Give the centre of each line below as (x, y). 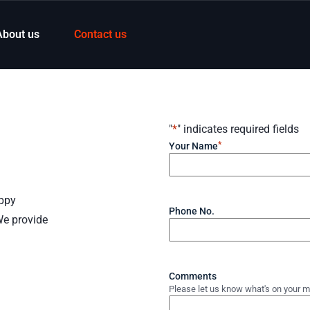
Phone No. (192, 211)
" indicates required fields (238, 129)
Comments (193, 276)
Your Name (193, 146)
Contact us (101, 34)
